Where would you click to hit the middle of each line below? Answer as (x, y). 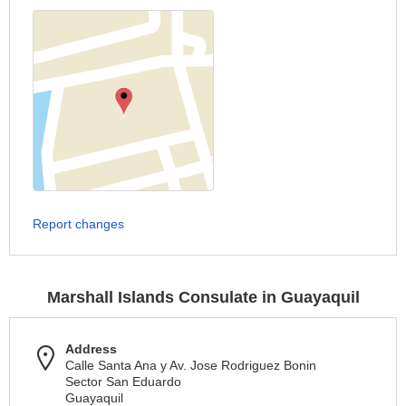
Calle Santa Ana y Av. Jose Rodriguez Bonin (191, 365)
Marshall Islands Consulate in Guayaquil (203, 297)
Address (91, 349)
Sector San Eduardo (123, 382)
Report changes (78, 224)
